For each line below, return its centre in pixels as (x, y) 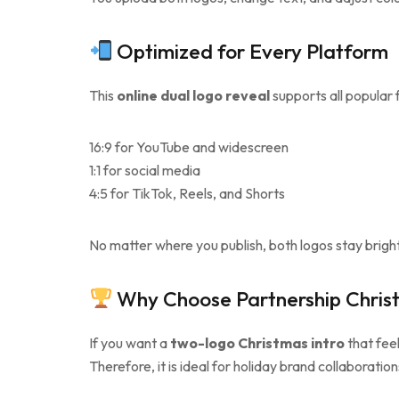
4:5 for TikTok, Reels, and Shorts (187, 193)
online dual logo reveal (193, 95)
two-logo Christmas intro (257, 342)
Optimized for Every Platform (251, 51)
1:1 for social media (145, 170)
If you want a (130, 342)
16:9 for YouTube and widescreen (189, 147)
